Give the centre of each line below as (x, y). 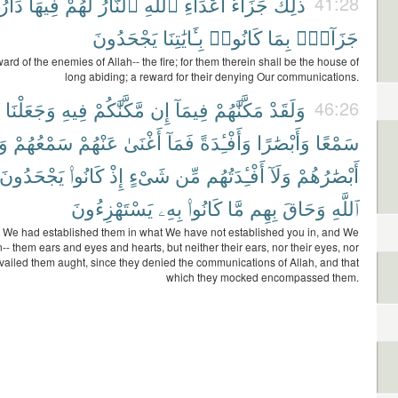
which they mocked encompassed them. (263, 277)
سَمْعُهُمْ (43, 142)
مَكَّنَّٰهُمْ (239, 109)
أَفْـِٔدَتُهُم (235, 175)
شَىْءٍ (149, 175)
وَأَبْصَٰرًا (283, 142)
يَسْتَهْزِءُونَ (112, 207)
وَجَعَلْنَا (31, 109)
